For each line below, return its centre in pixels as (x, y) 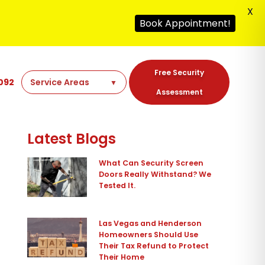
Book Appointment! (185, 23)
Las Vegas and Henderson (151, 224)
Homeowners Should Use (149, 235)
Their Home (122, 257)
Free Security (180, 73)
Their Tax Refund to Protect (154, 246)
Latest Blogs (71, 139)
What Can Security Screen (151, 163)
